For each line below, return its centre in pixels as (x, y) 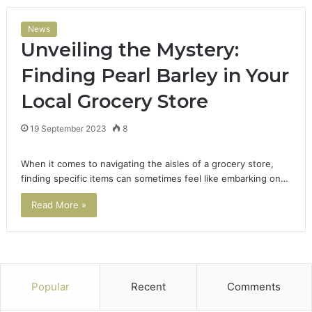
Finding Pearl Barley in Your (155, 76)
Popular (50, 287)
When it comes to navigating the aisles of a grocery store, (147, 164)
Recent (148, 287)
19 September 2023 (68, 129)
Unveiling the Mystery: (130, 50)
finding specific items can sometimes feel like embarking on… (154, 179)
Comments (254, 287)
